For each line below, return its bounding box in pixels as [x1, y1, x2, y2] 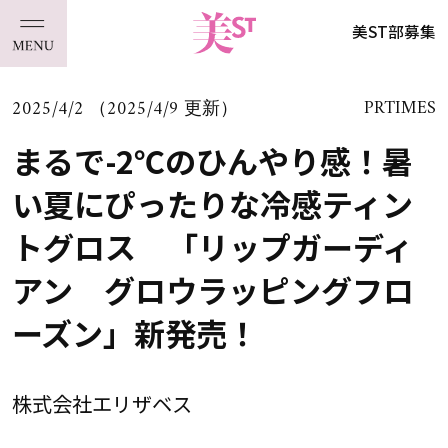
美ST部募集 [352, 20, 437, 43]
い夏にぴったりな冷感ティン [11, 180, 413, 226]
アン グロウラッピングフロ [11, 266, 414, 312]
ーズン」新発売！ [11, 309, 258, 355]
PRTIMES [364, 93, 437, 125]
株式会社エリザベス [11, 388, 192, 419]
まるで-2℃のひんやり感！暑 [11, 137, 413, 183]
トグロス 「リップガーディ [11, 223, 413, 269]
